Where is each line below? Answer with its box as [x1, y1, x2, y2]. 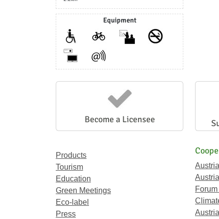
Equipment [103, 16, 136, 24]
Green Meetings [56, 186, 111, 195]
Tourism [56, 163, 83, 171]
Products [56, 151, 87, 159]
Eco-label [56, 198, 89, 206]
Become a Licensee [84, 114, 155, 125]
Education [56, 175, 91, 183]
